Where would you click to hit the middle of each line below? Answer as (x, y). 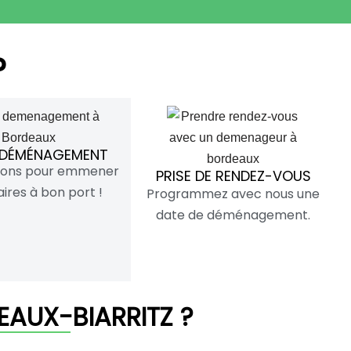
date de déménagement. (233, 215)
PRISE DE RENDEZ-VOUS (233, 175)
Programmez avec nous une (233, 194)
